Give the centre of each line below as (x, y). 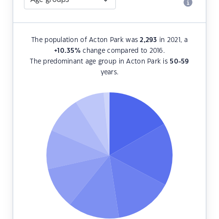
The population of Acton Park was (86, 40)
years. (109, 73)
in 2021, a (172, 40)
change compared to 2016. (122, 51)
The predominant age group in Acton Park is (100, 62)
